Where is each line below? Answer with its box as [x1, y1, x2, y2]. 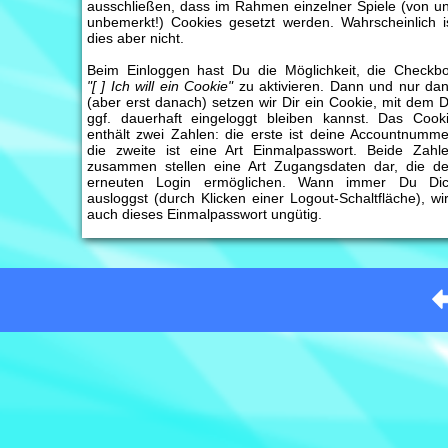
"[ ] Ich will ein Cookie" [87, 78, 234, 94]
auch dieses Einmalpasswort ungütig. [87, 206, 322, 222]
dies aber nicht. [87, 30, 184, 46]
